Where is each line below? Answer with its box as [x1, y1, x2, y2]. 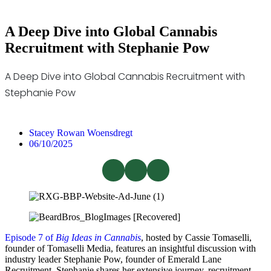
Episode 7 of [5, 232, 56, 243]
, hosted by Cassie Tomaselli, [141, 232, 252, 243]
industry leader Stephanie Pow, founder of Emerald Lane [5, 253, 221, 264]
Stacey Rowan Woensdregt [29, 127, 132, 138]
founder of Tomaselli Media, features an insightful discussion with [5, 243, 256, 253]
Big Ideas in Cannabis [56, 232, 141, 243]
